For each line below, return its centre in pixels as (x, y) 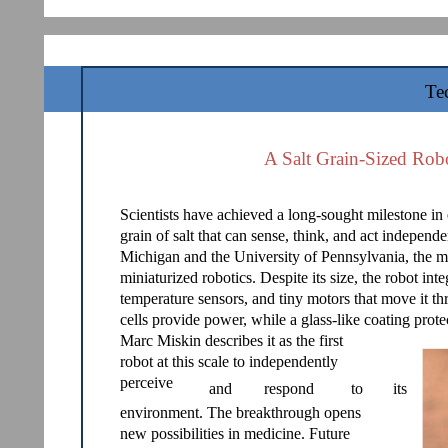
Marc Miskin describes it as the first (231, 340)
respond (289, 388)
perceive (146, 382)
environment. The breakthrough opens (240, 412)
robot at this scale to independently (229, 361)
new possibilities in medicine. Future (235, 433)
